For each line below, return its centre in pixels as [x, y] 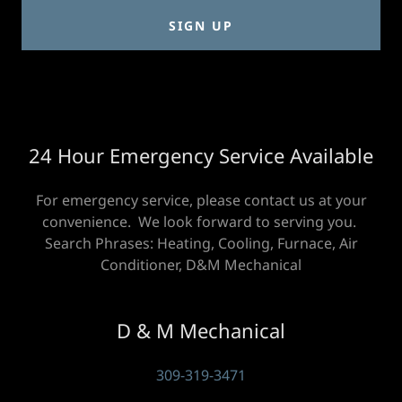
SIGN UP [201, 25]
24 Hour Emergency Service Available [201, 155]
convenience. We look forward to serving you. [201, 222]
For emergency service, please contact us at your [201, 200]
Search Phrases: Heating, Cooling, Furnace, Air [201, 243]
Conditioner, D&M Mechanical [201, 265]
